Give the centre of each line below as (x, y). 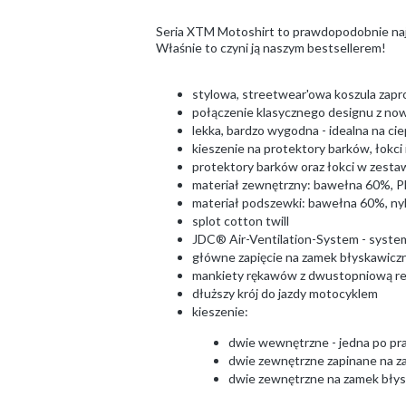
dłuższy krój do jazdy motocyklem (285, 293)
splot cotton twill (241, 220)
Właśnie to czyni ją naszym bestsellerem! (271, 47)
